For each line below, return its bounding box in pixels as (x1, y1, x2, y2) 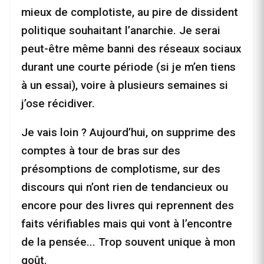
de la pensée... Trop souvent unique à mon (21, 235, 235, 249)
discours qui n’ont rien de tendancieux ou (21, 180, 228, 194)
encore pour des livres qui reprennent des (21, 199, 234, 213)
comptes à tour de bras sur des (21, 144, 180, 158)
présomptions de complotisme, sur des (21, 162, 220, 176)
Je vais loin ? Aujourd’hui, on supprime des (21, 126, 236, 140)
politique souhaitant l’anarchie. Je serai (21, 24, 220, 38)
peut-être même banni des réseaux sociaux (21, 42, 242, 56)
